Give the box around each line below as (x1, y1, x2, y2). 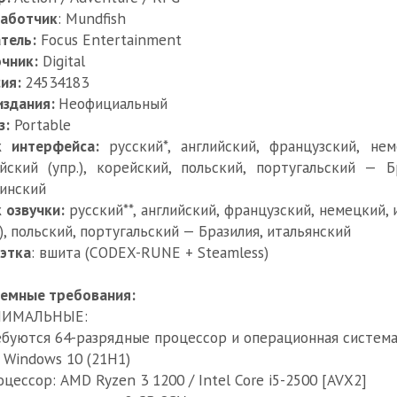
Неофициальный (58, 93, 167, 114)
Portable (10, 114, 71, 136)
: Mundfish (58, 8, 126, 29)
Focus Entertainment (36, 29, 182, 51)
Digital (38, 51, 85, 72)
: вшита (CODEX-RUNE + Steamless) (31, 242, 269, 263)
